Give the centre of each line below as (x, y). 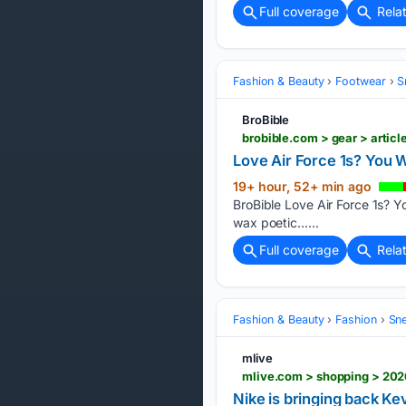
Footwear (361, 81)
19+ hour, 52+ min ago (304, 186)
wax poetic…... (276, 222)
